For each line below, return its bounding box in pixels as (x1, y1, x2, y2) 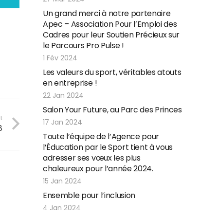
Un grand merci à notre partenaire (43, 8, 171, 19)
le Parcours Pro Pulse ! (43, 40, 124, 51)
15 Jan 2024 (43, 176, 82, 186)
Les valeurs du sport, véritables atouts (43, 67, 182, 78)
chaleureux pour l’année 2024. (43, 163, 153, 174)
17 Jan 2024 (43, 117, 82, 127)
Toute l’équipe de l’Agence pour (43, 131, 160, 142)
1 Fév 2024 (43, 53, 77, 63)
